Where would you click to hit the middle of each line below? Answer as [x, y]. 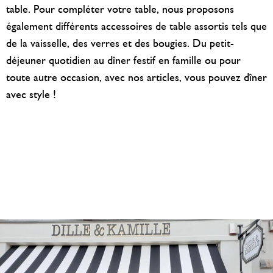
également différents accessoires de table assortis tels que [136, 27]
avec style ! [31, 95]
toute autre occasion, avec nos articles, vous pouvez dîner [136, 78]
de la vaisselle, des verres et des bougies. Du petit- [120, 44]
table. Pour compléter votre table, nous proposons [120, 10]
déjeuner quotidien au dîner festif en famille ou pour [123, 61]
